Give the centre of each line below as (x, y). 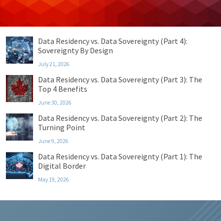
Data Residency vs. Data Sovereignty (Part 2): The (120, 118)
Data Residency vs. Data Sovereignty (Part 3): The (120, 79)
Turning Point (62, 127)
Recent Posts (34, 20)
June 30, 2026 (55, 102)
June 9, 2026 (53, 141)
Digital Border (63, 166)
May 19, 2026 (54, 179)
